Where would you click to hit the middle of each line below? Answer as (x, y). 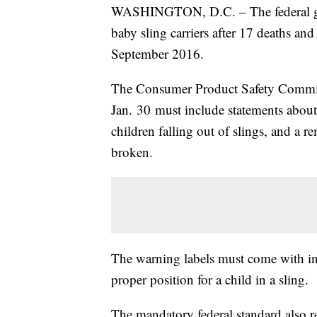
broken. (132, 152)
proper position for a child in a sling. (210, 279)
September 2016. (157, 54)
